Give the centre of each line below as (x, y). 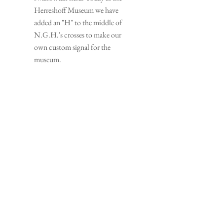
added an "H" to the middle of (78, 23)
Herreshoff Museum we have (76, 10)
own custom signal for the (72, 47)
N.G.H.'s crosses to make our (78, 35)
